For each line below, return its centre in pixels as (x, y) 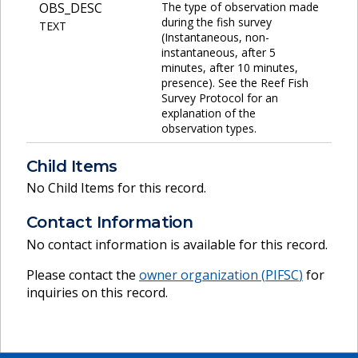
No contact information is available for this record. (177, 244)
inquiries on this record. (97, 292)
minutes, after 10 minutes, (230, 67)
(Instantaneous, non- (215, 37)
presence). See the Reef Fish (235, 82)
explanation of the (209, 113)
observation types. (209, 128)
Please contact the (83, 274)
